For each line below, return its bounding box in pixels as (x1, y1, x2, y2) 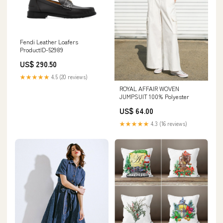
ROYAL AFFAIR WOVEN (119, 84, 179, 93)
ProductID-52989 (20, 45, 63, 54)
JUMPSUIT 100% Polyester (119, 92, 189, 101)
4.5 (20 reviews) (50, 72, 88, 81)
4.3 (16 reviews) (149, 119, 187, 127)
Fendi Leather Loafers (20, 37, 78, 46)
